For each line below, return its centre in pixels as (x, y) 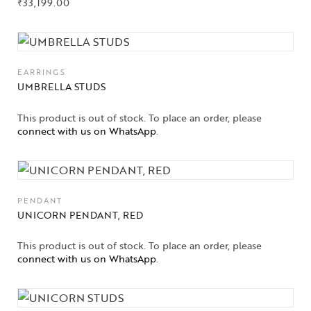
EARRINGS (42, 73)
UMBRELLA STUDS (61, 87)
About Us (68, 14)
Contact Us (73, 46)
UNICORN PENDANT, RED (80, 215)
